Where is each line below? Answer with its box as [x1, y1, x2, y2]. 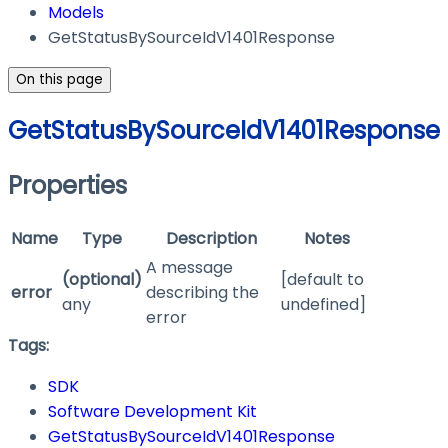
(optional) [62, 268, 142, 292]
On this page [16, 70, 103, 90]
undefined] [281, 293, 366, 317]
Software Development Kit [48, 400, 257, 424]
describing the [146, 281, 259, 305]
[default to [281, 268, 364, 292]
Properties [8, 169, 127, 203]
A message [146, 256, 233, 280]
